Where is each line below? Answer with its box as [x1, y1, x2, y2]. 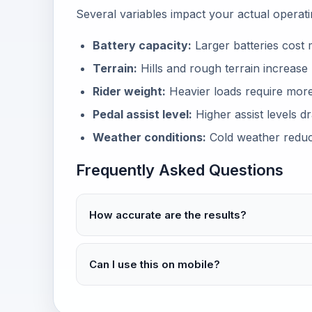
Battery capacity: [93, 38, 192, 52]
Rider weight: [93, 84, 166, 98]
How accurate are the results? [89, 208, 247, 221]
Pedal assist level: [93, 107, 192, 121]
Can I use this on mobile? [89, 257, 220, 271]
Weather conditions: [93, 130, 206, 144]
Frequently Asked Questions [76, 161, 283, 179]
